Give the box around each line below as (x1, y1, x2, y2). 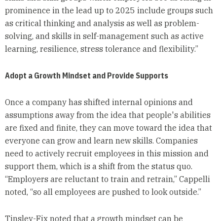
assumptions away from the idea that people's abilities (4, 110, 211, 120)
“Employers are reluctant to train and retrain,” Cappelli (4, 174, 210, 184)
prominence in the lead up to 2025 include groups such (4, 5, 213, 16)
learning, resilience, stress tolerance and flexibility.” (4, 44, 198, 54)
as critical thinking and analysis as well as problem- (4, 18, 199, 29)
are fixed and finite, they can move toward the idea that (4, 123, 212, 133)
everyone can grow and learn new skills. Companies (4, 136, 198, 146)
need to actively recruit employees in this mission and (4, 148, 209, 159)
